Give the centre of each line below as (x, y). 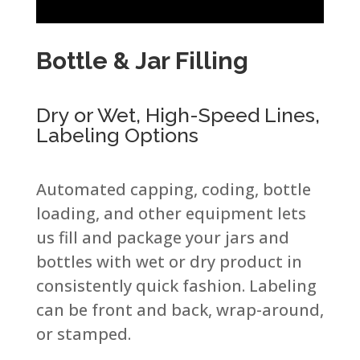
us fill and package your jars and (162, 237)
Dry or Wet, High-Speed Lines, (178, 115)
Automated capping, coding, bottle (173, 189)
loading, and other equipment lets (171, 213)
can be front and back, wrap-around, (180, 309)
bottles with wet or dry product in (169, 261)
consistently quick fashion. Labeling (176, 285)
